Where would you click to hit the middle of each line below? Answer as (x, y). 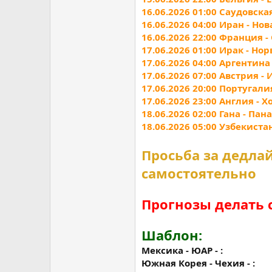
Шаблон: (172, 235)
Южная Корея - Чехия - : (198, 263)
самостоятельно (199, 173)
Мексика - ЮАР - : (182, 250)
